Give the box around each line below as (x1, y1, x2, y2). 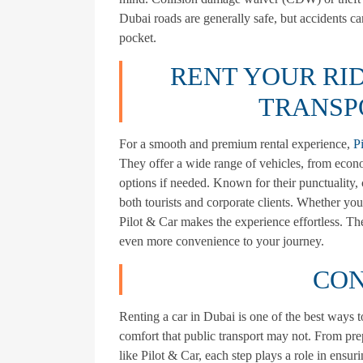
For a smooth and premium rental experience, (119, 136, 353, 151)
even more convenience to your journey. (119, 233, 324, 248)
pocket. (119, 30, 156, 45)
